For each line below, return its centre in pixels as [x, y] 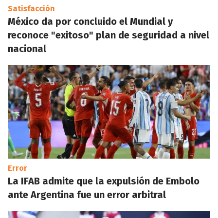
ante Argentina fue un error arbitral [87, 195]
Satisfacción [31, 9]
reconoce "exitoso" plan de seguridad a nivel [109, 35]
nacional [27, 49]
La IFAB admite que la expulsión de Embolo [104, 181]
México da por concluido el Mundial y [90, 21]
